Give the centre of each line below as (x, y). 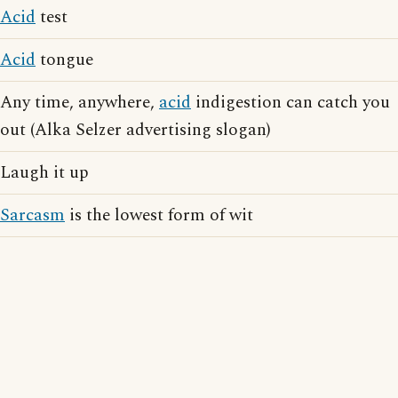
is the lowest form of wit (159, 215)
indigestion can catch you (291, 103)
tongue (64, 60)
